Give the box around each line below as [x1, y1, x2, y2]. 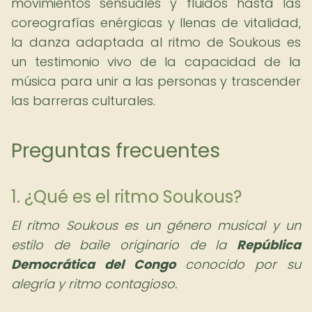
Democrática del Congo [11, 256, 175, 273]
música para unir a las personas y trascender [11, 72, 301, 90]
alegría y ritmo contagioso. [11, 275, 177, 292]
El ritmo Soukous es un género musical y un [11, 217, 301, 234]
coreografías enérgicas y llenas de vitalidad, [11, 14, 301, 31]
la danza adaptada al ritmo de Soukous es [11, 33, 301, 51]
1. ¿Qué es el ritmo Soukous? [11, 185, 242, 208]
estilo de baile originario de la [11, 236, 237, 253]
